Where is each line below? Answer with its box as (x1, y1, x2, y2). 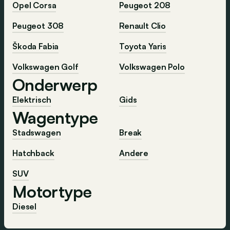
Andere (119, 148, 149, 159)
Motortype (12, 181, 92, 202)
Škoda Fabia (12, 41, 59, 52)
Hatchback (12, 148, 54, 159)
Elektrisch (12, 94, 51, 105)
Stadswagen (12, 127, 61, 138)
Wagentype (12, 107, 98, 128)
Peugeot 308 (12, 21, 64, 31)
